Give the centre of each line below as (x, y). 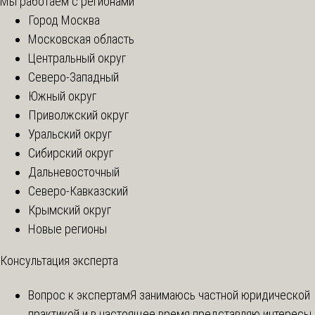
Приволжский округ (78, 115)
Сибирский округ (71, 153)
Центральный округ (77, 58)
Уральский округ (70, 134)
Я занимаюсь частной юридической (220, 295)
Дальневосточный (74, 172)
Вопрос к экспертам (79, 295)
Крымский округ (70, 210)
